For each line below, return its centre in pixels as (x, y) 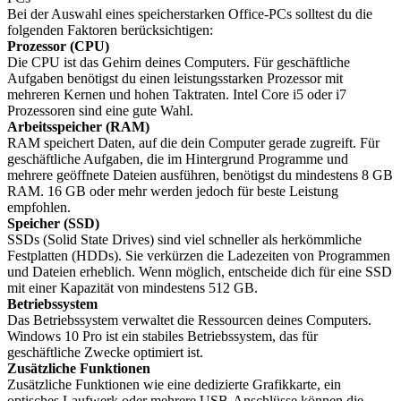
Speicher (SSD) (53, 223)
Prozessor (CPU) (58, 46)
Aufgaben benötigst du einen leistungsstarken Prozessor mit (175, 78)
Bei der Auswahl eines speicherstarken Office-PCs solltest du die (190, 14)
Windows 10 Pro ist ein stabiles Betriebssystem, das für (162, 336)
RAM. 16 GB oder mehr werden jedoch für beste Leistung (173, 191)
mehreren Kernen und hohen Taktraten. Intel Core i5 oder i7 (177, 94)
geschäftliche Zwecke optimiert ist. (105, 352)
